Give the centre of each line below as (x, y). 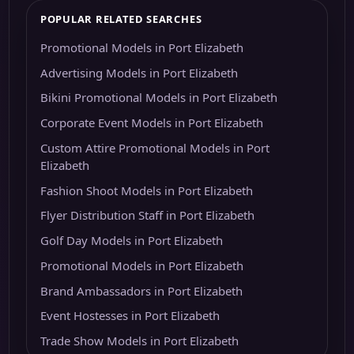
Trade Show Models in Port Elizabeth (139, 341)
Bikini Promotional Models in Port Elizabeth (158, 98)
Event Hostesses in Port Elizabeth (130, 316)
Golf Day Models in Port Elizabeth (131, 241)
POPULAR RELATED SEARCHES (121, 19)
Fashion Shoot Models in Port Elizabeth (146, 190)
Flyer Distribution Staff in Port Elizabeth (147, 215)
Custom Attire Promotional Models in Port (154, 147)
